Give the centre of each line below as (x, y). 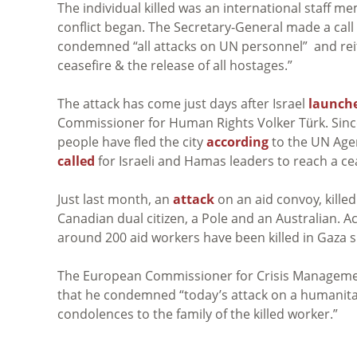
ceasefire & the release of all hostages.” (175, 65)
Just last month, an (115, 199)
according (237, 141)
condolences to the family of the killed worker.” (198, 314)
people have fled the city (132, 141)
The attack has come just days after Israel (183, 103)
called (76, 161)
